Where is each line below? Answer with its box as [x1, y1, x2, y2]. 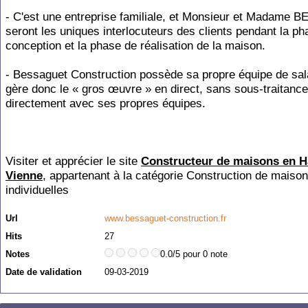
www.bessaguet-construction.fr [104, 213, 226, 223]
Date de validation [5, 267, 82, 277]
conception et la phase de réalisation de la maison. [5, 39, 265, 52]
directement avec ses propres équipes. [5, 97, 206, 110]
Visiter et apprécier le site [5, 155, 141, 168]
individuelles [5, 184, 69, 197]
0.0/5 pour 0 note [160, 249, 228, 259]
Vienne [5, 169, 43, 182]
